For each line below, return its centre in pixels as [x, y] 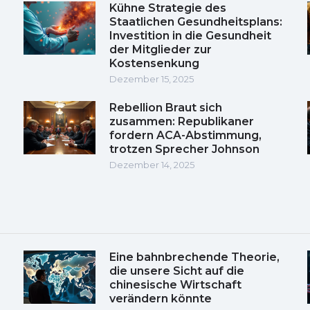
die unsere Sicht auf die [177, 271]
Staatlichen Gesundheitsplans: [196, 21]
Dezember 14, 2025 [152, 164]
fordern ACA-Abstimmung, [185, 135]
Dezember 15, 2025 [152, 79]
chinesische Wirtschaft [175, 284]
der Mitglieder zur [161, 49]
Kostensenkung [154, 63]
